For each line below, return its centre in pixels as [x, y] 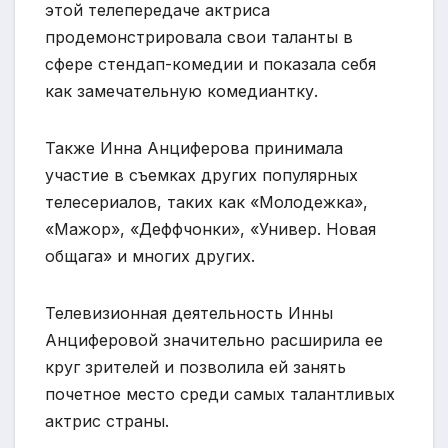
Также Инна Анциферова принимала [194, 148]
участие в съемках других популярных [201, 175]
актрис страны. [107, 421]
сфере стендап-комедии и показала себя [210, 64]
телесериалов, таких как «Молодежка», [206, 202]
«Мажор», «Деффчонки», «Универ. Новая [210, 229]
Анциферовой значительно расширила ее [214, 340]
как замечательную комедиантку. [181, 91]
